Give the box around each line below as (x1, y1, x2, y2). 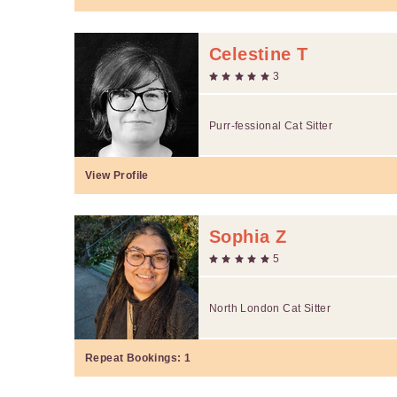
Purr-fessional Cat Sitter (209, 119, 332, 132)
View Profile (85, 168, 149, 182)
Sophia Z (209, 226, 287, 246)
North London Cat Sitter (209, 301, 331, 315)
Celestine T (209, 43, 308, 64)
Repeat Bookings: (85, 351, 184, 364)
